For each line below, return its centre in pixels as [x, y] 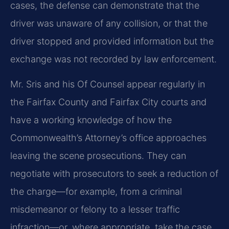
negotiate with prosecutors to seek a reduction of [114, 174]
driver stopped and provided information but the [112, 41]
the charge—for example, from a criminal [96, 192]
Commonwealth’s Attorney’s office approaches [108, 138]
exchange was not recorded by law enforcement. [113, 59]
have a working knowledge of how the [91, 120]
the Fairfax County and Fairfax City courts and [108, 102]
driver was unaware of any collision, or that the [109, 23]
